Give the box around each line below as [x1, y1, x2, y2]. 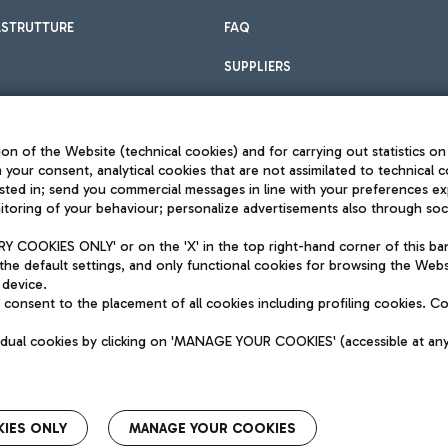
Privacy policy [166, 207, 258, 224]
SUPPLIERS [224, 59, 291, 74]
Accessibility [166, 270, 249, 287]
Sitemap [166, 249, 219, 266]
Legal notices [166, 228, 255, 245]
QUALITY [382, 293, 439, 308]
